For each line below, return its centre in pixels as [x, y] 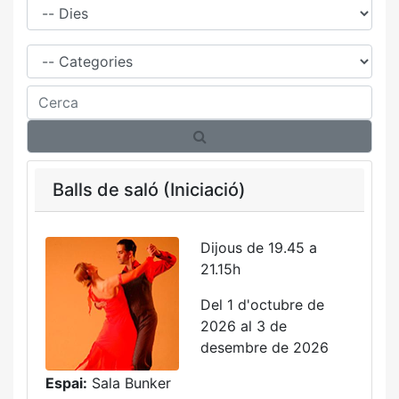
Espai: [66, 383]
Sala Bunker [129, 383]
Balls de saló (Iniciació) [149, 190]
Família [49, 47]
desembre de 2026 [265, 347]
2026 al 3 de [244, 326]
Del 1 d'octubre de [262, 305]
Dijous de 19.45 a [259, 248]
